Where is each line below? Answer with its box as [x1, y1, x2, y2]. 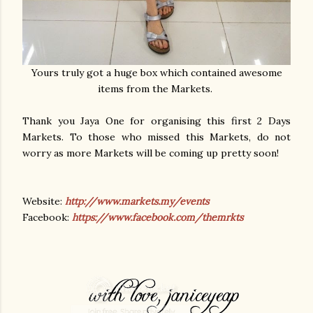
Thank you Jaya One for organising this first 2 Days [22, 114, 291, 127]
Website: [22, 194, 65, 208]
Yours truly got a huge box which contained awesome [31, 66, 282, 79]
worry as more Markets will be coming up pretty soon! [22, 146, 282, 159]
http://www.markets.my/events [65, 194, 209, 208]
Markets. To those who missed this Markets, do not [22, 130, 291, 143]
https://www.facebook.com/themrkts [72, 210, 243, 224]
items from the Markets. [98, 82, 215, 95]
